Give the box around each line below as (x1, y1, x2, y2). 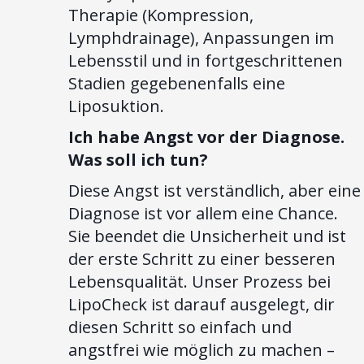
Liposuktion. (68, 94, 164, 117)
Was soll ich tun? (68, 148, 208, 171)
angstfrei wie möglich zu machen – (68, 338, 335, 361)
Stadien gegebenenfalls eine (68, 71, 285, 94)
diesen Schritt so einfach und (68, 315, 292, 338)
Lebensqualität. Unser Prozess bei (68, 270, 331, 292)
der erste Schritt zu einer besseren (68, 247, 336, 270)
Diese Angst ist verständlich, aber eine (68, 179, 361, 201)
